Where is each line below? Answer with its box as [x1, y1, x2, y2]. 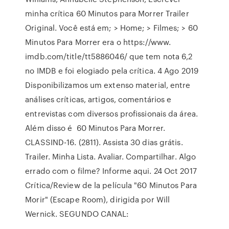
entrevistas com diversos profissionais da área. [25, 108, 198, 119]
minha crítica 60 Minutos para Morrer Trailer [25, 8, 189, 19]
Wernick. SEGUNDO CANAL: [25, 208, 131, 219]
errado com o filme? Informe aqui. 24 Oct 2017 [25, 165, 197, 176]
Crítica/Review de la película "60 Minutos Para [25, 179, 197, 191]
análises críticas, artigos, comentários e [25, 94, 172, 105]
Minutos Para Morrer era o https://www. [25, 36, 171, 48]
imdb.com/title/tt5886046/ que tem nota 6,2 [25, 51, 193, 62]
